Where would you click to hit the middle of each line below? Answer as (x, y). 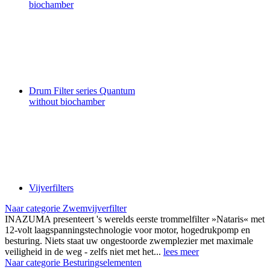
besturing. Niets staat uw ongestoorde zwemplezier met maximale (129, 241)
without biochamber (67, 102)
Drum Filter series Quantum (82, 91)
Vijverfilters (51, 188)
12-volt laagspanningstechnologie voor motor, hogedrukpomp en (127, 230)
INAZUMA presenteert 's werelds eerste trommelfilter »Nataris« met (135, 219)
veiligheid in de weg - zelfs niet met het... (84, 252)
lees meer (181, 252)
